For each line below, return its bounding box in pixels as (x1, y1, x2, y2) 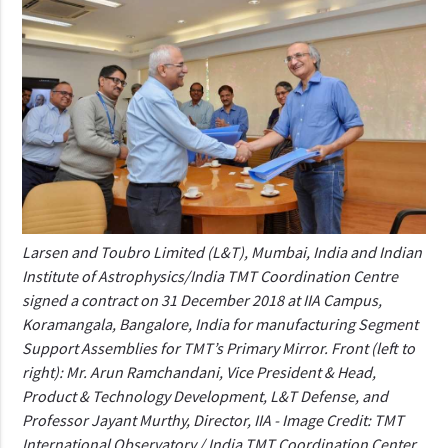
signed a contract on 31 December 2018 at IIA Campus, (22, 289, 383, 310)
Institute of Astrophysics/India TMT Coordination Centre (22, 265, 399, 286)
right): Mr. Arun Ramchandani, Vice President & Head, (22, 361, 377, 382)
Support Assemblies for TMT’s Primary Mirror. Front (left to (22, 337, 416, 358)
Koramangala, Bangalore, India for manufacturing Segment (22, 313, 419, 334)
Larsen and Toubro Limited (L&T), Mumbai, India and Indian (22, 241, 423, 262)
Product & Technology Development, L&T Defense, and (22, 385, 389, 406)
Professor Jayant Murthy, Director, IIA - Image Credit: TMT (22, 409, 405, 430)
